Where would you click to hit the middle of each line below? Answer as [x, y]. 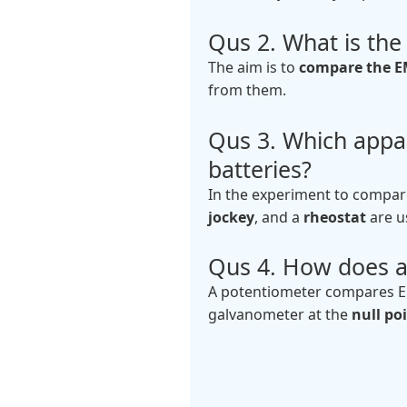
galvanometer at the [279, 315]
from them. [247, 89]
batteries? [259, 169]
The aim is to [253, 67]
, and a [278, 217]
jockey [231, 217]
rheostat [334, 217]
